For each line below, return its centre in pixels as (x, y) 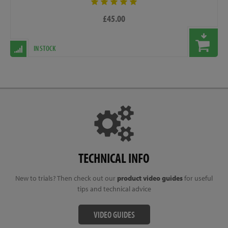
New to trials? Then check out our (66, 178)
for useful (198, 178)
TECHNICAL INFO (114, 158)
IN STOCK (45, 48)
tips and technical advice (114, 189)
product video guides (150, 178)
